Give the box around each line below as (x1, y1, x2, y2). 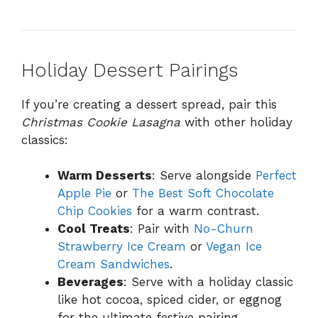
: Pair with (130, 221, 194, 236)
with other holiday (180, 114, 292, 129)
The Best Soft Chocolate (132, 186, 274, 201)
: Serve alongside (152, 168, 256, 183)
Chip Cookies (57, 204, 132, 219)
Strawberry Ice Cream (57, 239, 186, 254)
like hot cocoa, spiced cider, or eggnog (57, 292, 282, 307)
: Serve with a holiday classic (124, 275, 293, 290)
